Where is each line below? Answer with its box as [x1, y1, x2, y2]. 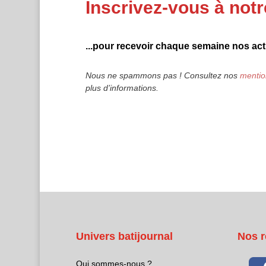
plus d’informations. [85, 83, 159, 93]
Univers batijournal [75, 230, 173, 242]
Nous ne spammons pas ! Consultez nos [85, 71, 240, 81]
